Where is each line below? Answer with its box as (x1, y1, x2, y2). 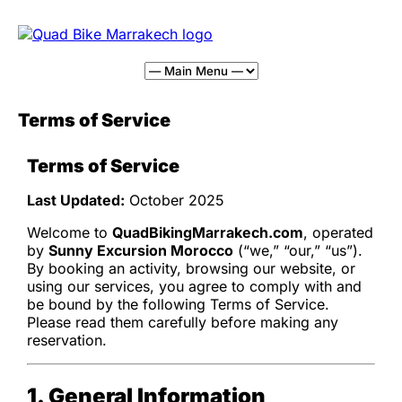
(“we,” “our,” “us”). (233, 241, 363, 260)
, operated (303, 223, 373, 242)
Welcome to (27, 223, 112, 242)
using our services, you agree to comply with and (27, 277, 362, 296)
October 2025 (125, 191, 224, 210)
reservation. (27, 331, 107, 350)
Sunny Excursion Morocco (48, 241, 233, 260)
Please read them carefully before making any (27, 313, 338, 332)
